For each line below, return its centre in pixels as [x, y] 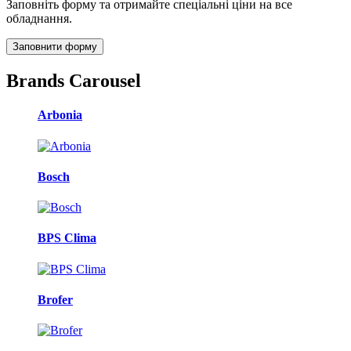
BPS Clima [67, 238]
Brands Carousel [74, 81]
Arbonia [60, 115]
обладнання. [39, 19]
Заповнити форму [55, 47]
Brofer [55, 300]
